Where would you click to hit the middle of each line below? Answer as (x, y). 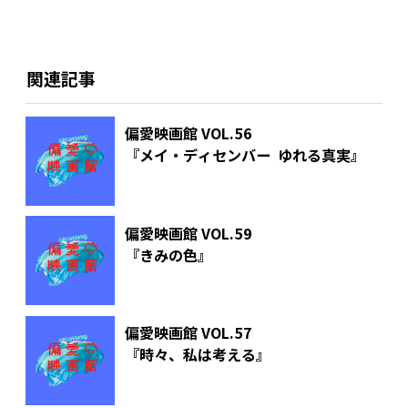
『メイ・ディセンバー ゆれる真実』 (245, 155)
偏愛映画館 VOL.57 (188, 333)
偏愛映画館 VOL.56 (188, 133)
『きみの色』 (168, 255)
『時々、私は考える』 (197, 355)
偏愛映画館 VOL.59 (188, 233)
